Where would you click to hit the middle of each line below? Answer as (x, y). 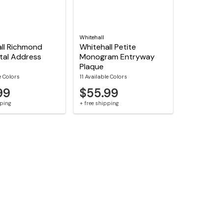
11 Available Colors (104, 77)
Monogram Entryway (117, 57)
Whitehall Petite (108, 47)
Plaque (92, 67)
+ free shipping (99, 103)
